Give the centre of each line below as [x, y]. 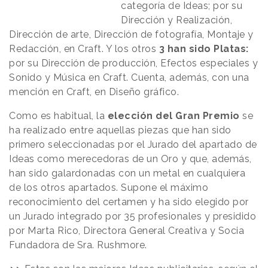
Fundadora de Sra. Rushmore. [78, 245]
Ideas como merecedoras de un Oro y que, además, [130, 159]
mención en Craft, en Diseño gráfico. [94, 92]
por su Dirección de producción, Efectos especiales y [133, 63]
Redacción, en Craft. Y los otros [84, 48]
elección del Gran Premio [173, 115]
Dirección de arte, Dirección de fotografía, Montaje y [131, 34]
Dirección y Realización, [177, 20]
